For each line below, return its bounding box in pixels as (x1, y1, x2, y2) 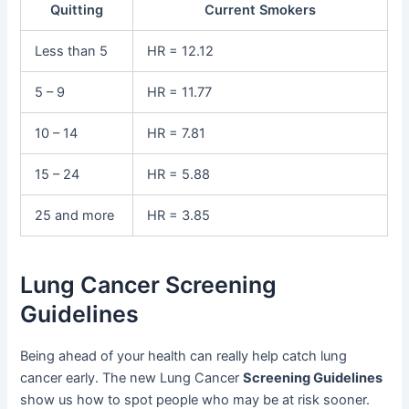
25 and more (35, 206, 115, 224)
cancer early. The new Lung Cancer (20, 369, 244, 386)
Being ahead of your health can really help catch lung (20, 347, 348, 364)
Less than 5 (35, 42, 109, 59)
